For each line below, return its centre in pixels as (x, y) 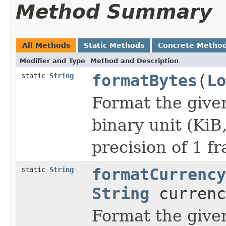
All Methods (46, 45)
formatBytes (145, 80)
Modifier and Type (52, 61)
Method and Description (134, 61)
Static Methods (114, 45)
